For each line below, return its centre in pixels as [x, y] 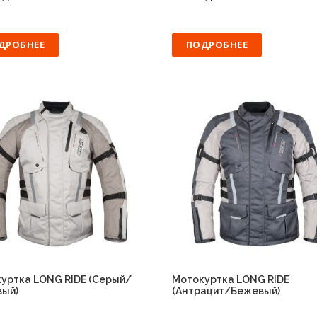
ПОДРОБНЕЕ [217, 44]
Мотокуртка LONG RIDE [230, 280]
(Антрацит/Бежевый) [226, 291]
